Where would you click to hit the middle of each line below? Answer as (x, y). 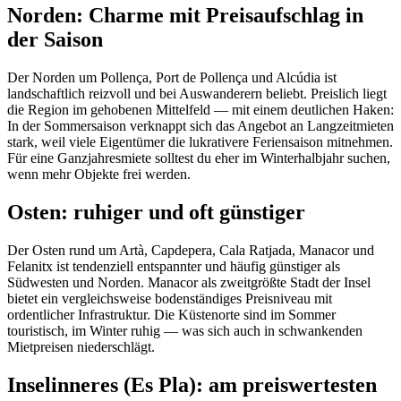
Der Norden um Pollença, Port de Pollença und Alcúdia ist (172, 78)
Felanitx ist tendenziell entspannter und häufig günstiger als (174, 267)
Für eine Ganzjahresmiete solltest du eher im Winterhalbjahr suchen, (199, 158)
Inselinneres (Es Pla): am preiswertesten (192, 385)
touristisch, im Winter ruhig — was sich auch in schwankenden (185, 331)
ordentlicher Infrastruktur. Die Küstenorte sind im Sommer (171, 315)
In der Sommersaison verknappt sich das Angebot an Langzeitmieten (200, 126)
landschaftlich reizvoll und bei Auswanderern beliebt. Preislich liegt (197, 94)
